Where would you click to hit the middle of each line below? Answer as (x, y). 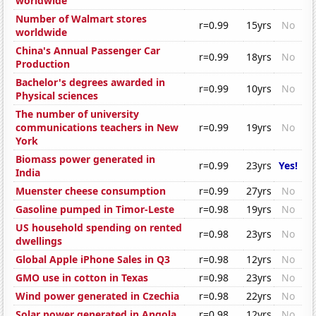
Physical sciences (57, 96)
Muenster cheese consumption (91, 191)
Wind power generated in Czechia (98, 296)
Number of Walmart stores (81, 19)
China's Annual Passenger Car (88, 51)
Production (43, 64)
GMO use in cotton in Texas (82, 278)
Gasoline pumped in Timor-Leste (95, 209)
